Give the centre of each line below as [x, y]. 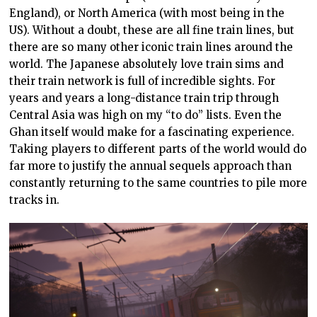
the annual [138, 166]
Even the [257, 115]
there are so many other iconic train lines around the [151, 47]
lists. [219, 115]
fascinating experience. [230, 132]
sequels [190, 166]
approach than [251, 166]
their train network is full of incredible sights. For [143, 81]
